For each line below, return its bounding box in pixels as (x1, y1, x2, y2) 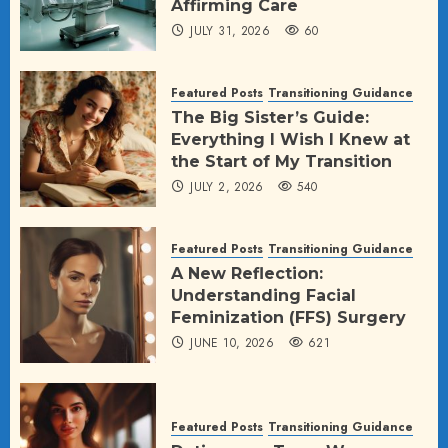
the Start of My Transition (171, 152, 392, 172)
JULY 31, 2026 (190, 22, 271, 41)
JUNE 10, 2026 (190, 334, 275, 353)
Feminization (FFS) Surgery (171, 308, 406, 328)
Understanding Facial (171, 286, 356, 306)
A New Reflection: (171, 264, 323, 284)
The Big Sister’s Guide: (171, 108, 369, 128)
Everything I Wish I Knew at (171, 130, 410, 150)
